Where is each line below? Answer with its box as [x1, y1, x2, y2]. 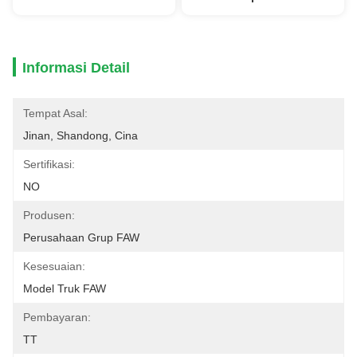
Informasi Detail [22, 60, 130, 76]
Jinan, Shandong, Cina [23, 129, 138, 142]
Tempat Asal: [23, 107, 88, 120]
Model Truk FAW [23, 282, 106, 295]
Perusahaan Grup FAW [23, 231, 139, 244]
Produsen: [23, 209, 75, 222]
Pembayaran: [23, 311, 91, 324]
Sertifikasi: [23, 158, 75, 171]
